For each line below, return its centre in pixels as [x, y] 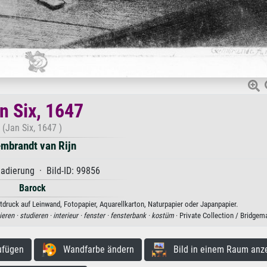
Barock [32, 188]
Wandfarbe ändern [95, 249]
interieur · [68, 215]
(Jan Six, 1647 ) [32, 128]
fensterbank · [131, 215]
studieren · [36, 215]
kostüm [162, 215]
